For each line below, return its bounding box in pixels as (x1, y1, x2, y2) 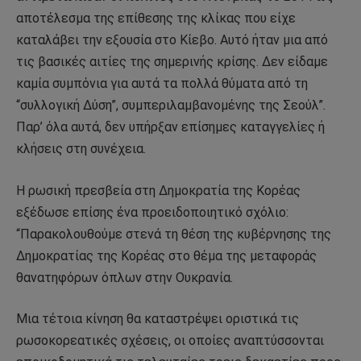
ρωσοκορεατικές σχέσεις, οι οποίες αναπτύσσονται (16, 333, 324, 349)
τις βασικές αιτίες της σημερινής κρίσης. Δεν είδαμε (16, 54, 328, 70)
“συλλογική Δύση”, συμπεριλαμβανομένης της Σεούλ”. (16, 98, 326, 114)
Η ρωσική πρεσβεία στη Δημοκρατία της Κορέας (16, 182, 301, 198)
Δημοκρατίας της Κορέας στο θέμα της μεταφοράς (16, 247, 317, 263)
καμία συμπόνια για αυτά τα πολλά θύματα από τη (16, 76, 308, 92)
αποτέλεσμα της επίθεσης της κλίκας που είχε (16, 10, 296, 27)
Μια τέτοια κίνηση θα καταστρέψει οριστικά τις (16, 311, 299, 327)
